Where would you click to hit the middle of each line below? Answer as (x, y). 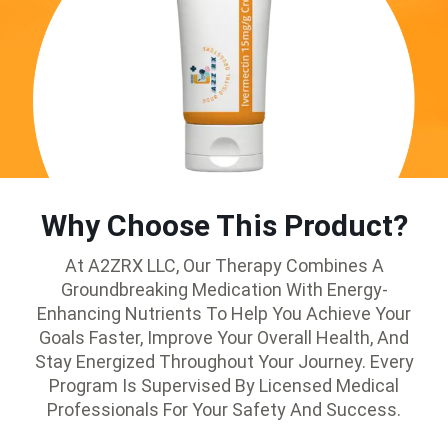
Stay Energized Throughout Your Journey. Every (224, 362)
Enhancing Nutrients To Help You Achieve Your (224, 314)
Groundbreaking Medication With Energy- (224, 290)
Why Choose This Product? (224, 226)
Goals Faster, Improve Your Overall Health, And (224, 338)
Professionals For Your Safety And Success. (224, 410)
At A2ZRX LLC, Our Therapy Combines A (224, 266)
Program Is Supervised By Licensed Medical (224, 386)
